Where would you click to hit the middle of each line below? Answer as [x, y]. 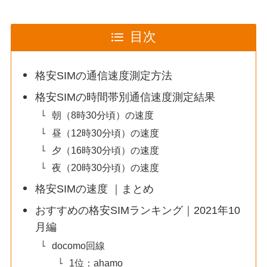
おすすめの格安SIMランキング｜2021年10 [138, 211]
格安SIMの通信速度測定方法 [104, 75]
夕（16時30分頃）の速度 [106, 150]
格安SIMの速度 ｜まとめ [95, 189]
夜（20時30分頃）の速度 [106, 167]
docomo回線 [79, 245]
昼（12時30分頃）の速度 [106, 133]
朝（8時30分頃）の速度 [103, 115]
